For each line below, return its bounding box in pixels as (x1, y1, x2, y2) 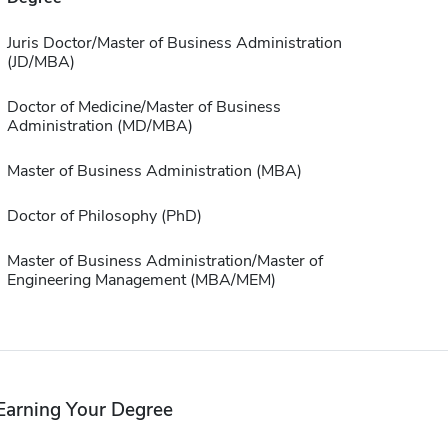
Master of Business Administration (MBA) (6, 160, 302, 183)
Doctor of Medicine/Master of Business (6, 96, 281, 119)
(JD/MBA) (6, 51, 75, 74)
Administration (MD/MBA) (6, 115, 193, 138)
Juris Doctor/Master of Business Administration (6, 32, 342, 55)
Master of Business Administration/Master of (6, 250, 323, 273)
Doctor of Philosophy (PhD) (6, 205, 202, 228)
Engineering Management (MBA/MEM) (6, 269, 276, 292)
